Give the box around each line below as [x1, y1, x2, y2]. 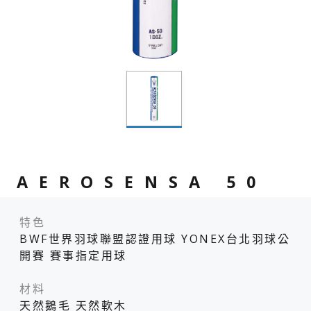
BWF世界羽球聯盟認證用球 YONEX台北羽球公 [19, 231, 290, 246]
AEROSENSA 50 [17, 171, 267, 193]
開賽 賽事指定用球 [19, 248, 127, 263]
